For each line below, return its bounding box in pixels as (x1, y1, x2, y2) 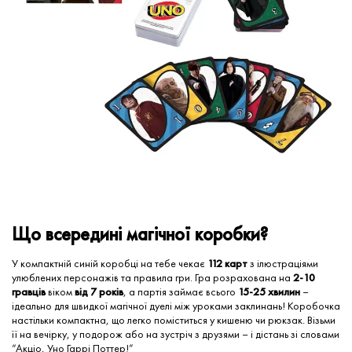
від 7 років (75, 284, 123, 299)
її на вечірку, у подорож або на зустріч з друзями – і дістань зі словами (12, 327, 339, 342)
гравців (12, 284, 46, 299)
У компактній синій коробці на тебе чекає (12, 256, 207, 271)
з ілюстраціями (247, 256, 318, 271)
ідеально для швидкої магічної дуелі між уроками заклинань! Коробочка (12, 299, 340, 313)
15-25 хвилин (238, 284, 300, 299)
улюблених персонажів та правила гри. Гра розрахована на (12, 270, 293, 285)
